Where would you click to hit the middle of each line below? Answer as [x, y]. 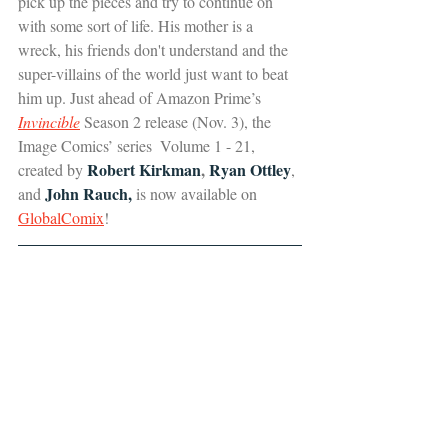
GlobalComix [61, 217]
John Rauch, [86, 193]
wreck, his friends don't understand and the [155, 49]
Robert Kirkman [144, 169]
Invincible [49, 121]
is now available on [196, 193]
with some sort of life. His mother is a [137, 25]
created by [52, 169]
